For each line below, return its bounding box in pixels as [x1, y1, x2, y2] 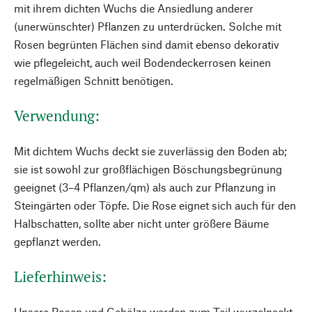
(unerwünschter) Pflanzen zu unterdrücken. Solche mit [14, 19, 281, 33]
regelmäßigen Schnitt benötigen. [14, 74, 173, 87]
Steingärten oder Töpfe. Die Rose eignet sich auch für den [14, 198, 296, 212]
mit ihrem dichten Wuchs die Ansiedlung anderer [14, 1, 253, 15]
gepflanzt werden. [14, 235, 101, 248]
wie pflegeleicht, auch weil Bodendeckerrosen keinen [14, 56, 271, 69]
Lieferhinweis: [14, 267, 107, 286]
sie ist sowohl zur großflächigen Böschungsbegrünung [14, 162, 282, 175]
